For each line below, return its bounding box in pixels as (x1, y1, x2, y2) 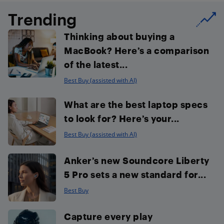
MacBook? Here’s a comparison (64, 44, 209, 55)
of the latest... (64, 58, 127, 69)
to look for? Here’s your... (64, 112, 179, 123)
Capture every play (64, 210, 152, 221)
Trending (8, 9, 76, 28)
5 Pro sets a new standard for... (64, 168, 206, 179)
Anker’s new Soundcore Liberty (64, 154, 209, 165)
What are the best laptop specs (64, 98, 207, 109)
